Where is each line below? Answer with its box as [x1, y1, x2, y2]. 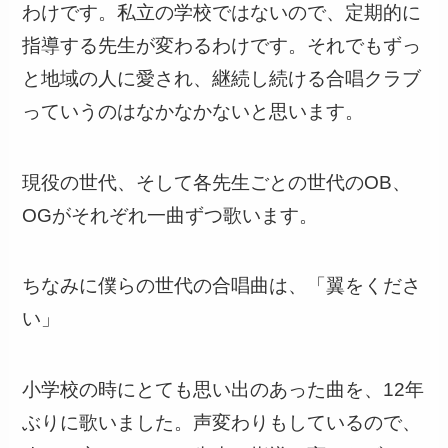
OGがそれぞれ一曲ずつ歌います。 [22, 204, 319, 226]
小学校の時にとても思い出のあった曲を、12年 [22, 378, 425, 400]
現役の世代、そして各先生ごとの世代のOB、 [22, 171, 412, 193]
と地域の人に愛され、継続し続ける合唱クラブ [22, 67, 422, 89]
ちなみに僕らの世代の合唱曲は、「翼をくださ [22, 275, 422, 297]
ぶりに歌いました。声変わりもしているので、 [22, 411, 422, 433]
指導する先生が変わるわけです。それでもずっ [22, 34, 422, 56]
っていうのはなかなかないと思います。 [22, 100, 365, 122]
